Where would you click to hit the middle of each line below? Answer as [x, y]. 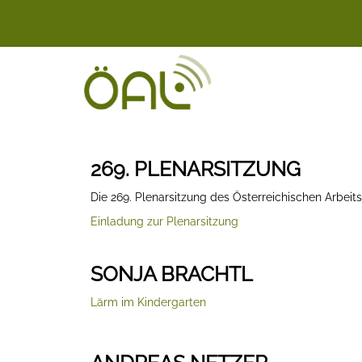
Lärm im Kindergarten [148, 302]
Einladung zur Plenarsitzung [164, 221]
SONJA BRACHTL [172, 274]
